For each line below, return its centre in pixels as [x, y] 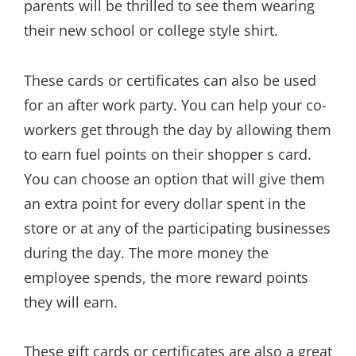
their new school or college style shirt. [151, 30]
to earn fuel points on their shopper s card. [168, 154]
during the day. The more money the [146, 252]
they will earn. [71, 302]
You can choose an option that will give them [174, 178]
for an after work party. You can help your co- [175, 104]
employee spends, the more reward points [166, 277]
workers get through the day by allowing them [178, 129]
